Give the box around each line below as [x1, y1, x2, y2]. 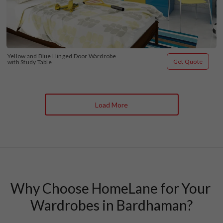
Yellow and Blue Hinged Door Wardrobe [7, 52, 116, 60]
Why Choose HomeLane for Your [10, 180, 211, 197]
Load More [95, 100, 128, 109]
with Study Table [7, 58, 52, 66]
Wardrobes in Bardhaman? [30, 197, 193, 214]
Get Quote [173, 58, 203, 66]
